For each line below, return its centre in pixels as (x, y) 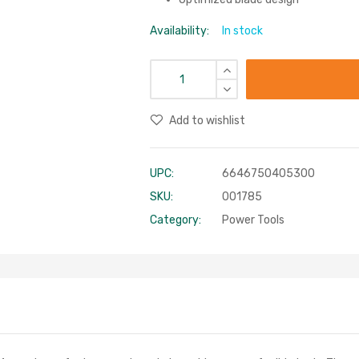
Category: (176, 220)
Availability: (180, 31)
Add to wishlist (208, 121)
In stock (243, 31)
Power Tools (254, 220)
